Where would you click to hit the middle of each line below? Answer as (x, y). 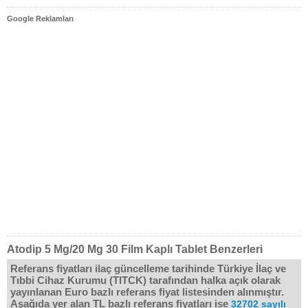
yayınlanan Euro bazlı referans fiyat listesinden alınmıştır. (147, 292)
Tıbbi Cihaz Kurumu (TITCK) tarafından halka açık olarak (145, 280)
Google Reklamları (40, 19)
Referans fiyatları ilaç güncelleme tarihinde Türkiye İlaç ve (148, 268)
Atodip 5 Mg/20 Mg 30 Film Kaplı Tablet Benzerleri (135, 249)
